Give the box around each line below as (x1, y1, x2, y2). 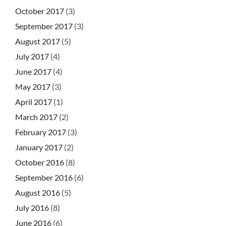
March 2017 (15, 112, 58, 122)
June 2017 (15, 67, 51, 77)
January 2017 (15, 142, 63, 152)
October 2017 (15, 6, 64, 16)
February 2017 (15, 127, 66, 137)
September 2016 (15, 173, 73, 183)
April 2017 (15, 97, 52, 107)
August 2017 (15, 36, 60, 46)
